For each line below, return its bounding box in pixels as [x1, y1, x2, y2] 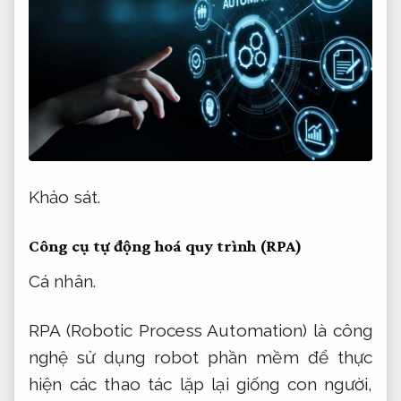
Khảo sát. [29, 187, 100, 208]
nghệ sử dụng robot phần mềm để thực [29, 347, 372, 368]
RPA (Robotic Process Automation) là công [29, 320, 372, 341]
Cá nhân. [29, 271, 96, 292]
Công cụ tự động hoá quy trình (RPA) [29, 235, 302, 255]
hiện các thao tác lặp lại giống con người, [29, 374, 372, 395]
